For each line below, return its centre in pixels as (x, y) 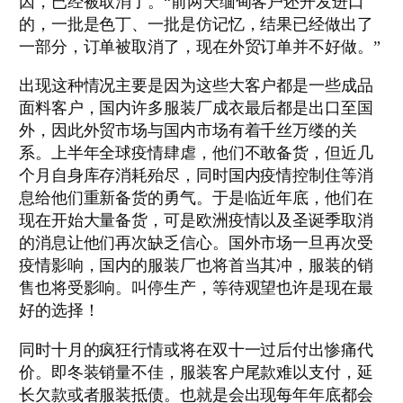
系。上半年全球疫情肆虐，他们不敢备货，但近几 (196, 153)
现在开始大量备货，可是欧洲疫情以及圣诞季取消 (196, 221)
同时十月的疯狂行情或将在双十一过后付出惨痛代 (196, 349)
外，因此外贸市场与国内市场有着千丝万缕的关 (188, 131)
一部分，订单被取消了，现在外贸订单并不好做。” (199, 46)
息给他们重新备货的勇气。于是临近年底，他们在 (196, 198)
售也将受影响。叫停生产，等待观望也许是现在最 (196, 288)
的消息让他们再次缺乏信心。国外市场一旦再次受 (196, 243)
